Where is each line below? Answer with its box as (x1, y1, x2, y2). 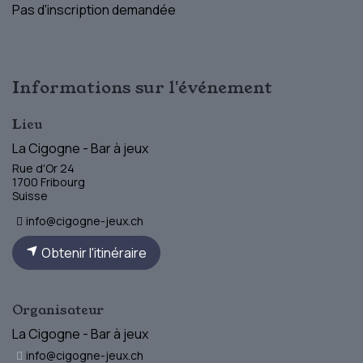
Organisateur (12, 300, 104, 319)
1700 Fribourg (12, 173, 85, 190)
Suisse (12, 187, 48, 203)
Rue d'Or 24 (12, 160, 75, 176)
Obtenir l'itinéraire (39, 243, 147, 262)
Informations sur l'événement (12, 75, 272, 99)
